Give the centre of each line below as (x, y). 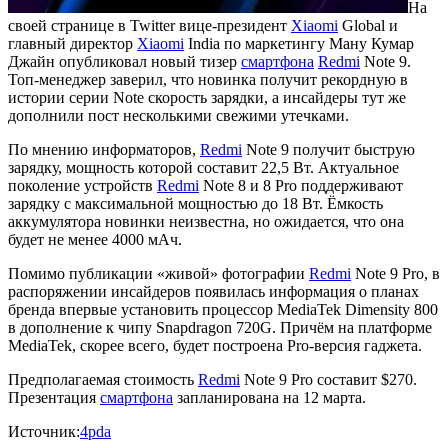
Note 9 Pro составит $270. (328, 380)
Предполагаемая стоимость (103, 380)
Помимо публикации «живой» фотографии (158, 274)
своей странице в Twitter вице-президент (149, 26)
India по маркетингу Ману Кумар (299, 44)
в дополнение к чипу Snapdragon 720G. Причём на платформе (220, 328)
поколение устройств (82, 186)
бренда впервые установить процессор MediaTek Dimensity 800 (223, 310)
